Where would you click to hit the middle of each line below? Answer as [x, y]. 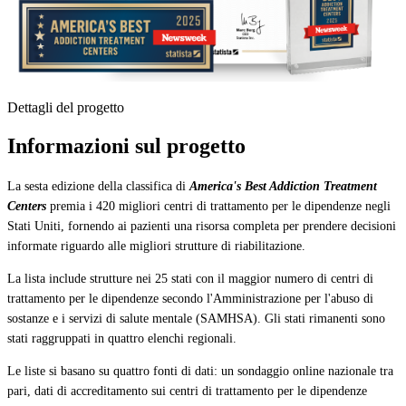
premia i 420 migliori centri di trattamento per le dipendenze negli [218, 207]
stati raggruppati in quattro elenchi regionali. [124, 339]
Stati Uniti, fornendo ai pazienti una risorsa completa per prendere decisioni [202, 227]
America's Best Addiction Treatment [283, 187]
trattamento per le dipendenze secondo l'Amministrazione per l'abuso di [190, 299]
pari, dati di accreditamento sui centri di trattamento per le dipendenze [187, 391]
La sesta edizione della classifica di [98, 187]
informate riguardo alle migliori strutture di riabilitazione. [160, 246]
